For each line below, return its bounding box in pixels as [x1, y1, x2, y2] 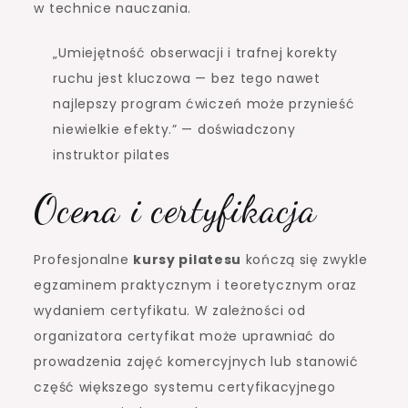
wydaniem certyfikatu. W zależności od [34, 301, 306, 320]
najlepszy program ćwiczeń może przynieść [53, 94, 355, 113]
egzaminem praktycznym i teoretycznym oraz [34, 275, 358, 294]
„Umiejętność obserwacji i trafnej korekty [53, 43, 339, 62]
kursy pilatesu [133, 250, 242, 269]
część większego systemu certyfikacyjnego [34, 377, 336, 396]
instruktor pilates [53, 145, 171, 164]
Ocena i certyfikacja [34, 185, 317, 232]
